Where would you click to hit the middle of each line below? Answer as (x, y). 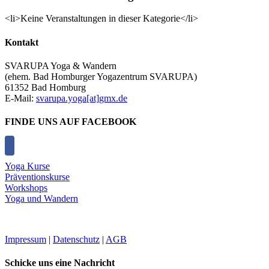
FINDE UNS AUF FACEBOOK (71, 122)
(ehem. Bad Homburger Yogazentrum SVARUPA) (101, 76)
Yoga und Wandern (41, 198)
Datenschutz (76, 239)
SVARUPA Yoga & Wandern (61, 65)
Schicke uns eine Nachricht (60, 262)
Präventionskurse (37, 177)
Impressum (26, 239)
